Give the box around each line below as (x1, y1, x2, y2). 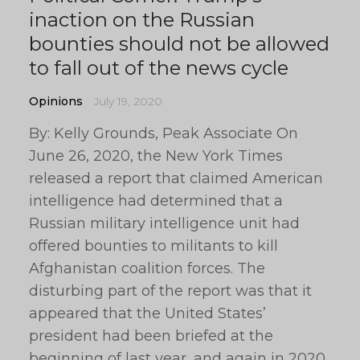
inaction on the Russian (29, 8, 255, 31)
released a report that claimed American (29, 170, 323, 187)
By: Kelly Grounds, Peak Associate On (29, 125, 298, 142)
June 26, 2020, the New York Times (29, 147, 283, 165)
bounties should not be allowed (29, 32, 329, 55)
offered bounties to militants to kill (29, 237, 278, 255)
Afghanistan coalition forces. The (29, 260, 265, 277)
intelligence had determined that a (29, 192, 283, 210)
